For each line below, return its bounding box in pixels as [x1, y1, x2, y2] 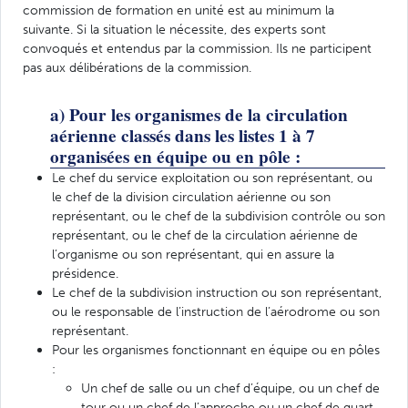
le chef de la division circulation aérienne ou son [52, 188, 331, 205]
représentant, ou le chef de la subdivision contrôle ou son [52, 207, 385, 224]
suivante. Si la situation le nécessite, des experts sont [23, 20, 326, 37]
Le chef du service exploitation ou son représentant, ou [52, 168, 372, 186]
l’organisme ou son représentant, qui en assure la [52, 245, 334, 262]
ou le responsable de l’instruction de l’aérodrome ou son [52, 302, 380, 320]
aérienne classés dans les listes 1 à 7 [50, 122, 315, 148]
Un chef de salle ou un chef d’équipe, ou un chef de [81, 379, 380, 396]
